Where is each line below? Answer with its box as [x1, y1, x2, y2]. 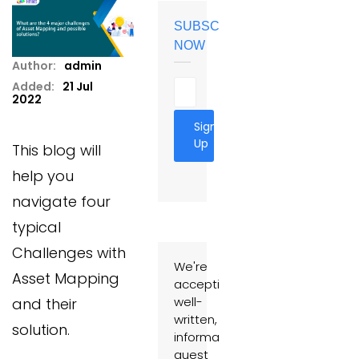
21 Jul [63, 78, 93, 95]
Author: [12, 57, 56, 74]
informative [174, 329, 241, 345]
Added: [12, 78, 54, 95]
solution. [12, 319, 70, 340]
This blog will [12, 139, 101, 160]
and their [12, 293, 77, 314]
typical [12, 216, 61, 237]
